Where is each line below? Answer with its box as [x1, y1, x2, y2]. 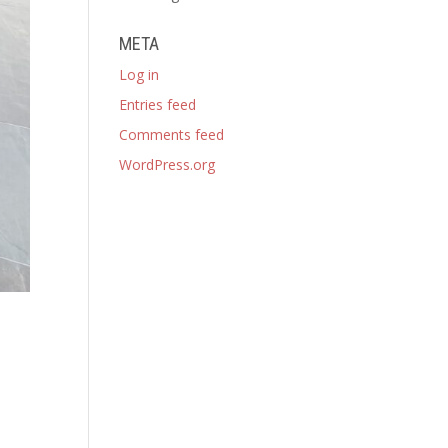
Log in [119, 65, 160, 84]
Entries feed [119, 95, 197, 114]
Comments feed [119, 125, 225, 144]
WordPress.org [119, 155, 216, 174]
